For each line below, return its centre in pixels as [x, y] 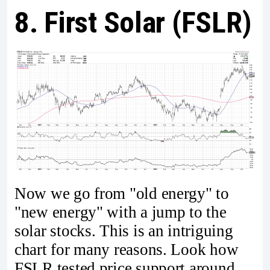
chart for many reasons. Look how [127, 250]
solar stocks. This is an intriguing [124, 231]
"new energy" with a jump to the [121, 212]
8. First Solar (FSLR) [133, 22]
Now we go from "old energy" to [122, 194]
